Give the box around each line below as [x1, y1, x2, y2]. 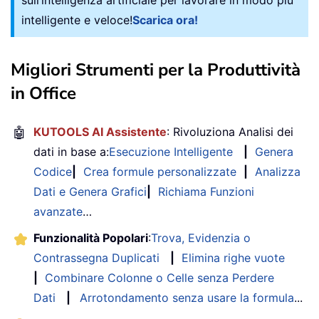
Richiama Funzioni [158, 184, 254, 199]
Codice [33, 164, 72, 179]
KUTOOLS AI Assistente [33, 124, 167, 139]
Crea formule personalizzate [83, 164, 236, 179]
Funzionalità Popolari [33, 230, 148, 245]
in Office [11, 81, 76, 105]
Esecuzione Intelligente [109, 144, 233, 159]
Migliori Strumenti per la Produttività [11, 58, 300, 81]
